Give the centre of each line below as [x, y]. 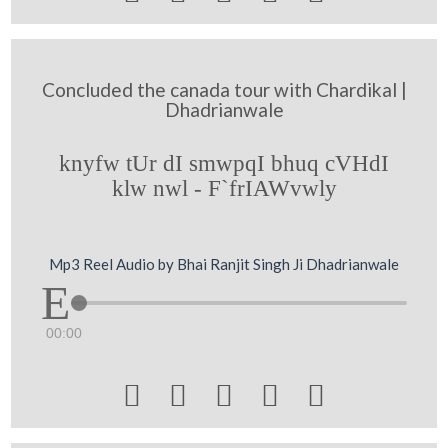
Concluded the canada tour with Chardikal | [224, 89]
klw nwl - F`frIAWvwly [224, 187]
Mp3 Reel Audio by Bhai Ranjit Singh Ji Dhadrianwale [224, 264]
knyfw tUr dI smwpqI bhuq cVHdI [224, 162]
